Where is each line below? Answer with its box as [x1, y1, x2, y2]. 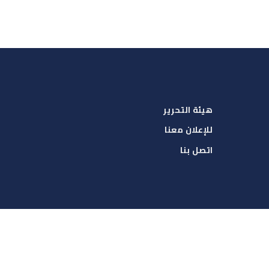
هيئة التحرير [163, 104, 213, 115]
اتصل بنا [180, 145, 213, 155]
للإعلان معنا [165, 125, 213, 135]
